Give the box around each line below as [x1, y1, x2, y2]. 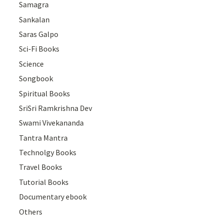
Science [19, 58, 44, 69]
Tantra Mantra [19, 132, 68, 143]
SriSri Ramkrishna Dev [19, 103, 92, 113]
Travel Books [19, 162, 63, 172]
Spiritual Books [19, 88, 71, 98]
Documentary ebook [19, 192, 87, 202]
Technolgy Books [19, 147, 77, 158]
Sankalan [19, 14, 50, 24]
